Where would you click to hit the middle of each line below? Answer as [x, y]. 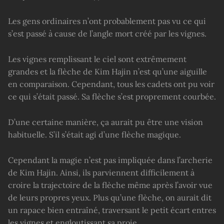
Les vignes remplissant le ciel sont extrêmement [97, 59]
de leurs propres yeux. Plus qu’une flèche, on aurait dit [110, 197]
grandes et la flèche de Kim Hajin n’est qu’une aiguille [107, 71]
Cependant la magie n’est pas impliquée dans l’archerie [110, 160]
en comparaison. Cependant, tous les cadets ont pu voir [111, 84]
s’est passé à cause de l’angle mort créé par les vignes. [107, 34]
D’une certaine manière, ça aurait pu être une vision [105, 122]
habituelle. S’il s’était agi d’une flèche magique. [94, 134]
